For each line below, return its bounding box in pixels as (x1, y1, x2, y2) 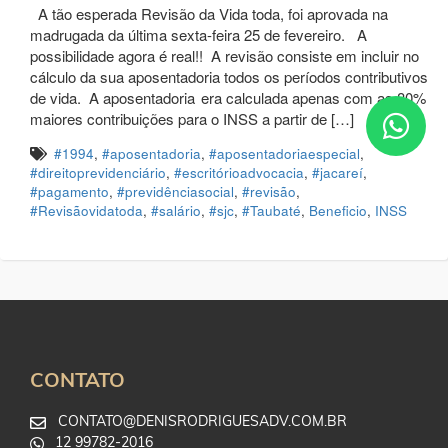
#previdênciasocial (117, 182, 234, 202)
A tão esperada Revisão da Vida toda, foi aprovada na (30, 3, 388, 25)
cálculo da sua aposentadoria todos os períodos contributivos (30, 66, 428, 88)
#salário (151, 201, 201, 221)
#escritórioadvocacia (174, 163, 304, 183)
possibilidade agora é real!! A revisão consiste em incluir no (30, 45, 419, 67)
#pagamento (30, 182, 109, 202)
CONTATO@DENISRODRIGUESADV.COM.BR (58, 411, 347, 430)
